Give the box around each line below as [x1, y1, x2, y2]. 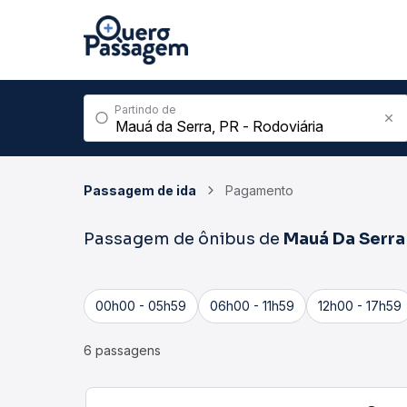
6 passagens [84, 342, 161, 358]
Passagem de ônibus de [84, 229, 283, 249]
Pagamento [225, 183, 293, 198]
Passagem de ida [84, 183, 196, 198]
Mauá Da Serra [283, 229, 405, 249]
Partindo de [114, 103, 176, 116]
